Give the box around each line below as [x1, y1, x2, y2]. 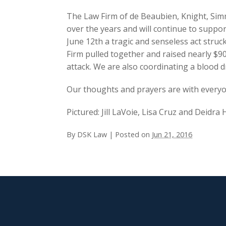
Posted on [115, 130, 152, 140]
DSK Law [77, 130, 109, 140]
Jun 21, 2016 [152, 130, 192, 140]
